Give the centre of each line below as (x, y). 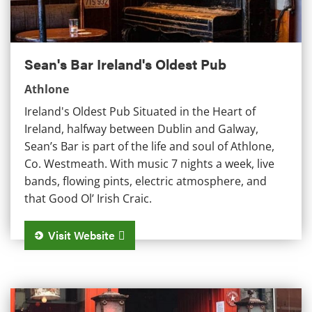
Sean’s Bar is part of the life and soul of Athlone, (149, 146)
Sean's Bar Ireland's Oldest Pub (125, 63)
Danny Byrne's (48, 296)
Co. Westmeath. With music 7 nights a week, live (149, 163)
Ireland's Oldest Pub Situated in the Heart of (140, 111)
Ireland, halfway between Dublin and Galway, (141, 128)
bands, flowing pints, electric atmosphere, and (146, 181)
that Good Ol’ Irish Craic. (88, 198)
